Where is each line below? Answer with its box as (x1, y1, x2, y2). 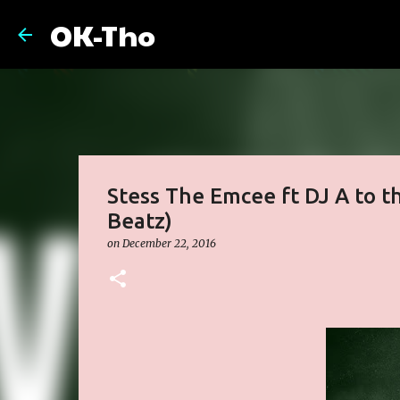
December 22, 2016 (121, 237, 216, 250)
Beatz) (106, 209, 172, 233)
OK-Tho (50, 14, 155, 54)
